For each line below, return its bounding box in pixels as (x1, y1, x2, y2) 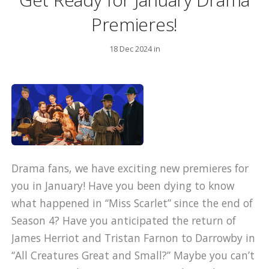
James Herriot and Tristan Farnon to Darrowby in (11, 231, 256, 246)
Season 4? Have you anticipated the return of (11, 213, 237, 228)
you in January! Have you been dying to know (11, 178, 235, 193)
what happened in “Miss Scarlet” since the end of (11, 196, 253, 211)
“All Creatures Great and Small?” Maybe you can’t (11, 248, 255, 263)
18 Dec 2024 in (109, 43, 160, 54)
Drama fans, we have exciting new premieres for (11, 161, 249, 176)
